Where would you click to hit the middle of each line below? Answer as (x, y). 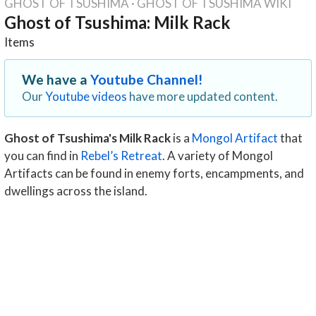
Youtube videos (86, 96)
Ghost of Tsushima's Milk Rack (87, 138)
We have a (56, 79)
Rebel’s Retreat (121, 155)
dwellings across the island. (75, 190)
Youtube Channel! (147, 79)
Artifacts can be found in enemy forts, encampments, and (154, 173)
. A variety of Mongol (217, 155)
